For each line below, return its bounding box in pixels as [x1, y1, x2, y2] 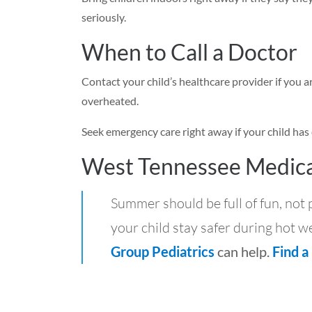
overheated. [81, 94, 139, 107]
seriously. [81, 10, 126, 24]
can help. [214, 243, 272, 260]
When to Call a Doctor [81, 38, 297, 65]
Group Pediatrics [111, 243, 214, 260]
